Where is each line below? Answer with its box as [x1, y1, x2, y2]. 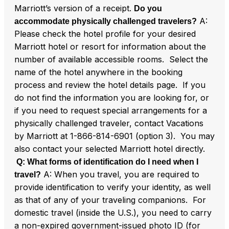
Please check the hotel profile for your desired [14, 28, 196, 39]
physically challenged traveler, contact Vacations [14, 118, 203, 128]
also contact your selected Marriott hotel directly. [14, 143, 205, 154]
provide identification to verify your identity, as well [14, 181, 211, 192]
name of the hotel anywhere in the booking [14, 66, 182, 77]
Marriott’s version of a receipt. [14, 3, 134, 13]
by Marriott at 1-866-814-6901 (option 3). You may [14, 130, 215, 141]
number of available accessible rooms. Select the [14, 54, 208, 64]
